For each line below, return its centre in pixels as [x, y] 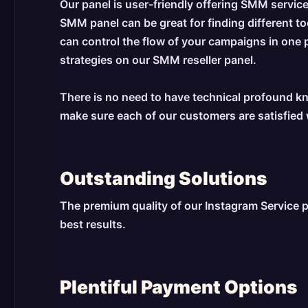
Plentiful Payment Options [179, 286]
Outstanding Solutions [164, 178]
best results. [93, 224]
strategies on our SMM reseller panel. [158, 60]
